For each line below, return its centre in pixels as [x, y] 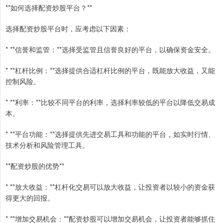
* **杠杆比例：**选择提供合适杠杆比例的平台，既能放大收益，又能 [110, 70]
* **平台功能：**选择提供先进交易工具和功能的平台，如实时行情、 [110, 134]
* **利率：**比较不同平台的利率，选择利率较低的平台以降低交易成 [110, 102]
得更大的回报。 [30, 197]
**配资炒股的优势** [35, 166]
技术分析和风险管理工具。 [47, 145]
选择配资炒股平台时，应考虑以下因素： [68, 28]
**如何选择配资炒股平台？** [49, 7]
